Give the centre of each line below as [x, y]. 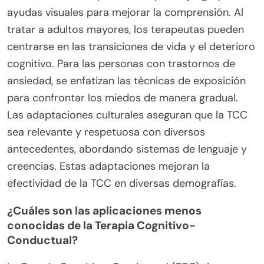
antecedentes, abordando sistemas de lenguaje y [127, 149]
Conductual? [42, 240]
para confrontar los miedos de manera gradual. [123, 98]
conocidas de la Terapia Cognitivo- [101, 225]
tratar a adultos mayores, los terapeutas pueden [126, 29]
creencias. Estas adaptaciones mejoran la [108, 166]
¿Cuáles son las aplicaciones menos [104, 211]
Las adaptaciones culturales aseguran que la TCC [127, 115]
